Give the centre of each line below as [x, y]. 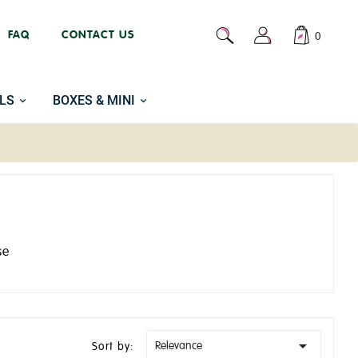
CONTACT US [98, 35]
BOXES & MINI [93, 100]
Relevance [178, 346]
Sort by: [113, 346]
